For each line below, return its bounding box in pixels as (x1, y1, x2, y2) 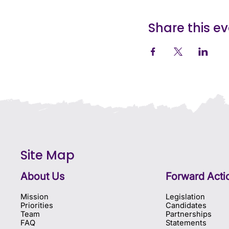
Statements (165, 218, 207, 228)
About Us (20, 170, 64, 183)
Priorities (20, 201, 53, 211)
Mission (20, 192, 49, 202)
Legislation (165, 192, 205, 202)
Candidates (165, 201, 207, 211)
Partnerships (165, 210, 212, 219)
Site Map (20, 146, 75, 164)
